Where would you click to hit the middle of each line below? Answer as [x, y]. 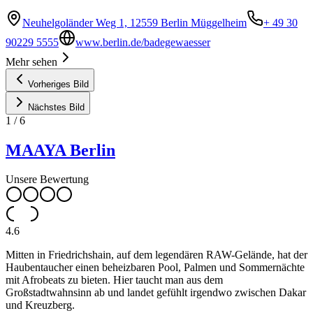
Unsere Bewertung [47, 180]
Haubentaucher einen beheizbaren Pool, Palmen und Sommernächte [155, 268]
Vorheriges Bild [58, 84]
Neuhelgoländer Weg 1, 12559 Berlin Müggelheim [134, 22]
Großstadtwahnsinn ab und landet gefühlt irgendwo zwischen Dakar [156, 293]
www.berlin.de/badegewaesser [143, 42]
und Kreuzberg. [40, 305]
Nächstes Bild [56, 107]
